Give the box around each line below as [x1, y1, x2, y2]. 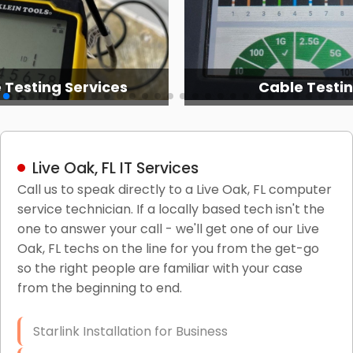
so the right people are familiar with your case [17, 258, 303, 277]
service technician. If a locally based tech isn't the [17, 199, 325, 218]
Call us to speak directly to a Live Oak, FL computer [17, 180, 332, 199]
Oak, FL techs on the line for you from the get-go [17, 239, 319, 258]
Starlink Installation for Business [32, 321, 228, 340]
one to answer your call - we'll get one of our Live [17, 219, 319, 238]
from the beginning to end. [17, 278, 182, 297]
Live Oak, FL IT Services [32, 157, 199, 179]
